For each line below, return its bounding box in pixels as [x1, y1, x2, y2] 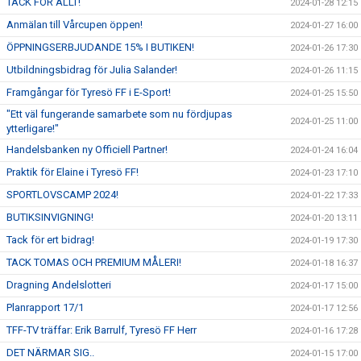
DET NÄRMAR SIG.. [6, 346, 94, 359]
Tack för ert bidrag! [6, 234, 94, 247]
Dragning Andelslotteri [6, 279, 111, 292]
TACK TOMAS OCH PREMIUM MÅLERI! [6, 256, 181, 269]
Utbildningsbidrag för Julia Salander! [6, 64, 177, 77]
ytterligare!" [6, 122, 59, 135]
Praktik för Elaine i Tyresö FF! [6, 166, 139, 179]
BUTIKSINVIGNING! [6, 211, 93, 224]
